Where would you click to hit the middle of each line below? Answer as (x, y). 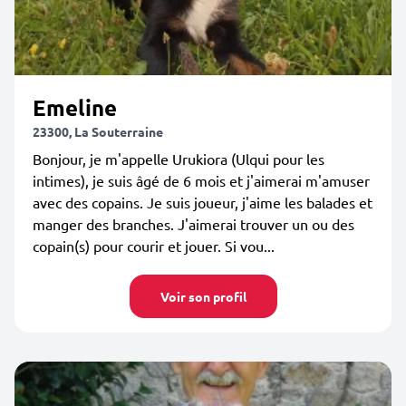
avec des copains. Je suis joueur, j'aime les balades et (203, 202)
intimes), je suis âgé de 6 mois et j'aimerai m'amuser (201, 180)
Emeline (75, 107)
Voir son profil (203, 296)
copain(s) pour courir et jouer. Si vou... (154, 246)
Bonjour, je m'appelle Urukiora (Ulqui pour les (179, 159)
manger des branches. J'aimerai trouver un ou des (193, 224)
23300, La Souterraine (98, 131)
